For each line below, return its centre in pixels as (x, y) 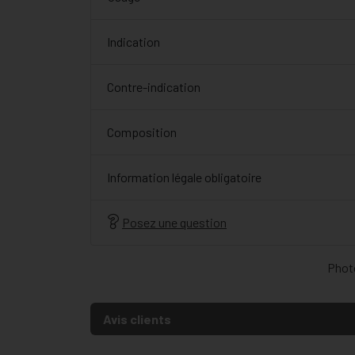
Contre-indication (154, 87)
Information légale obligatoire (184, 177)
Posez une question (174, 222)
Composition (142, 132)
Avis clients (137, 319)
